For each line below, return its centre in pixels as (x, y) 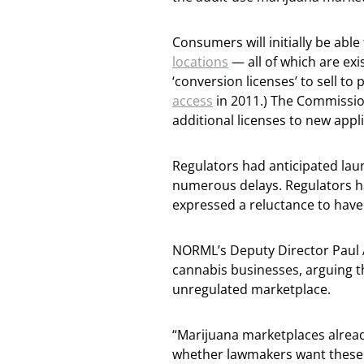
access (193, 101)
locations (200, 62)
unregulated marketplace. (251, 289)
